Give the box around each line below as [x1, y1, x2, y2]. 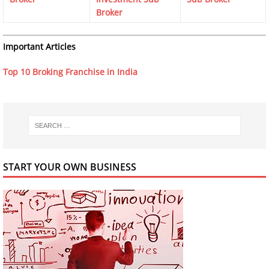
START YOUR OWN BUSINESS [3, 160, 136, 174]
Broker [96, 6, 122, 18]
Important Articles [3, 40, 76, 52]
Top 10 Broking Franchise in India [3, 65, 138, 77]
